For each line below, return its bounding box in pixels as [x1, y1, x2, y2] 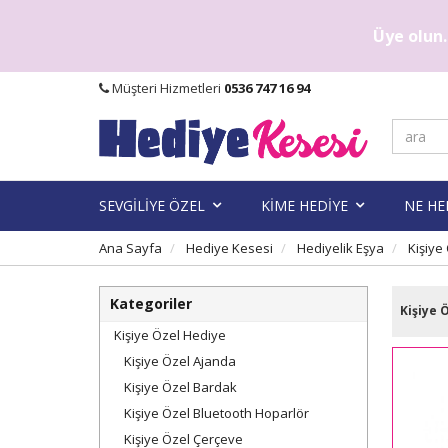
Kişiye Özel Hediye [114, 325, 226, 344]
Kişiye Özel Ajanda [124, 351, 236, 370]
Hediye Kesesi [186, 238, 273, 257]
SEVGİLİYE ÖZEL [99, 195, 205, 215]
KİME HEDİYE [261, 195, 348, 215]
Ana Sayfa [99, 238, 162, 257]
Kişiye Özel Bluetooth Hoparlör [124, 403, 309, 422]
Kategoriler [110, 293, 192, 313]
